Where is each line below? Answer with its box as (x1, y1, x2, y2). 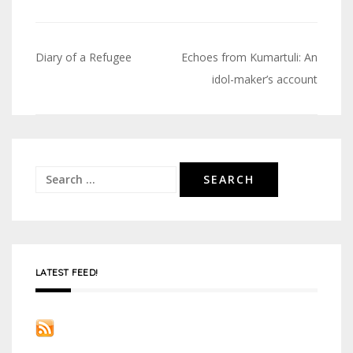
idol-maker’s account (212, 72, 318, 87)
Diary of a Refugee (35, 50, 132, 65)
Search (35, 169, 72, 185)
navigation (35, 86, 150, 117)
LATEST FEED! (35, 266, 98, 279)
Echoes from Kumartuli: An (181, 50, 318, 65)
